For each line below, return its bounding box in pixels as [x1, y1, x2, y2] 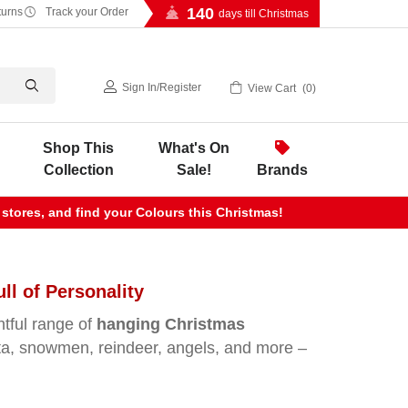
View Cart [248, 81, 296, 95]
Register [159, 81, 202, 94]
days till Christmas [219, 7, 309, 20]
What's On [158, 140, 230, 156]
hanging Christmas [97, 315, 245, 333]
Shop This [43, 140, 115, 156]
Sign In [122, 81, 158, 94]
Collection [43, 162, 114, 178]
